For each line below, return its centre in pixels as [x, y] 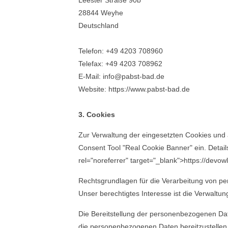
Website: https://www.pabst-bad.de [134, 89]
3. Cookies [97, 115]
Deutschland [98, 25]
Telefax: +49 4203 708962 [120, 64]
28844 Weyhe [101, 13]
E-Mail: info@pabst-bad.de [121, 76]
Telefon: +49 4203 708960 [121, 51]
